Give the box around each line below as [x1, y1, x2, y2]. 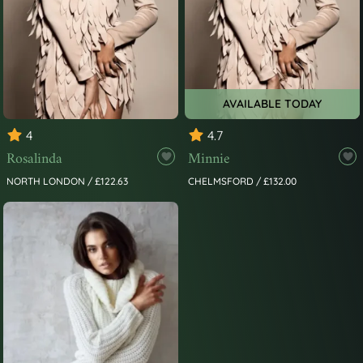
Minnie [188, 147, 230, 173]
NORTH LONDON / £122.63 [6, 175, 128, 188]
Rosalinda [6, 147, 62, 173]
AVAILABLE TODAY [223, 96, 322, 112]
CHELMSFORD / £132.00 [188, 175, 297, 188]
